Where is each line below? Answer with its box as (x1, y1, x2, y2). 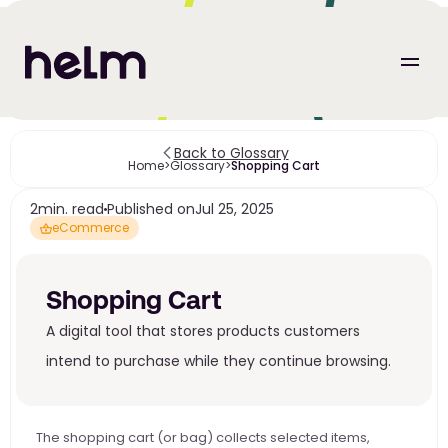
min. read (38, 199, 104, 219)
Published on (107, 199, 195, 219)
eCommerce (52, 219, 129, 236)
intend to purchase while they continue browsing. (46, 351, 391, 371)
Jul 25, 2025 (195, 199, 274, 219)
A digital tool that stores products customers (46, 321, 360, 341)
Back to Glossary (173, 143, 289, 163)
